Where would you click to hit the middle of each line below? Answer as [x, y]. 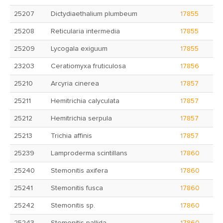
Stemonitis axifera [79, 171]
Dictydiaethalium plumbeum [94, 14]
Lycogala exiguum [79, 49]
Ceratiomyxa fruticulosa [88, 66]
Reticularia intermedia [85, 31]
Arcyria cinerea [75, 84]
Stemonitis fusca [77, 188]
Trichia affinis [71, 136]
